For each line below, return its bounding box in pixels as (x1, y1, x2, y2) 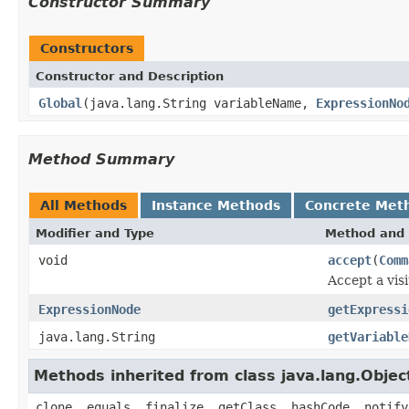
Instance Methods (152, 197, 280, 213)
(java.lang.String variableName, (82, 95, 316, 110)
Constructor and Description (36, 68, 224, 83)
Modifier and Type (36, 225, 154, 240)
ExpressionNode (38, 301, 141, 317)
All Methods (40, 197, 127, 213)
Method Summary (28, 150, 174, 168)
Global (38, 95, 82, 110)
